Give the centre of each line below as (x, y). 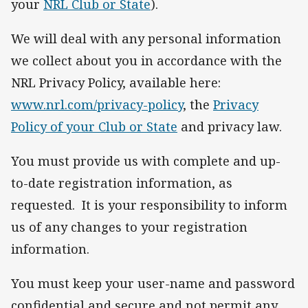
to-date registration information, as (122, 183)
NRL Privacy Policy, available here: (116, 82)
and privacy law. (230, 126)
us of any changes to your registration (129, 227)
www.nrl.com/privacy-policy (97, 104)
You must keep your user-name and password (153, 284)
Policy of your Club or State (94, 126)
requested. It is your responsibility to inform (149, 205)
